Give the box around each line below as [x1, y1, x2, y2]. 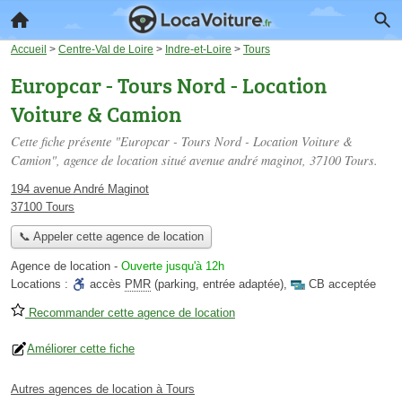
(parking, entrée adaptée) [151, 277, 284, 292]
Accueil [11, 43, 47, 55]
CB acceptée [309, 277, 376, 292]
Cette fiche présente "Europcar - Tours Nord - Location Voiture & [11, 133, 353, 150]
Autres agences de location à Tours [11, 382, 195, 397]
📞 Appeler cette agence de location [18, 230, 204, 244]
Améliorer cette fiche [27, 342, 135, 356]
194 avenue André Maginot [11, 182, 149, 196]
